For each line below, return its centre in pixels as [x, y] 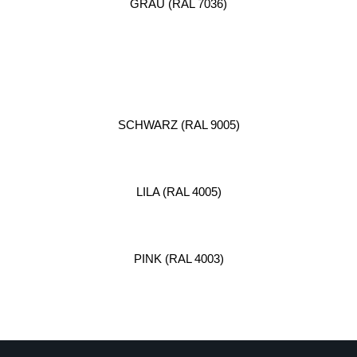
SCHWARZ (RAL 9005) [178, 125]
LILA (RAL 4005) [178, 192]
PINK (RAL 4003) [178, 259]
